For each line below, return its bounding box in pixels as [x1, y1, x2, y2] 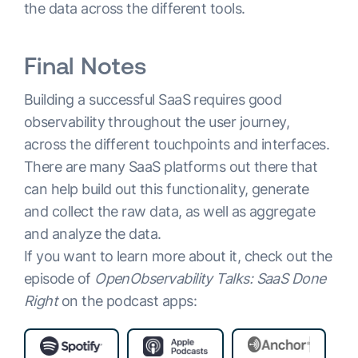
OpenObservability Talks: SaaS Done [94, 270, 326, 288]
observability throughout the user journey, [24, 113, 290, 131]
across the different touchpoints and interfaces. [24, 136, 330, 153]
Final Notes [24, 52, 147, 80]
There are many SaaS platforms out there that [24, 158, 318, 176]
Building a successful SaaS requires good [24, 91, 282, 109]
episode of [24, 270, 95, 288]
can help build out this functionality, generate [24, 181, 309, 198]
